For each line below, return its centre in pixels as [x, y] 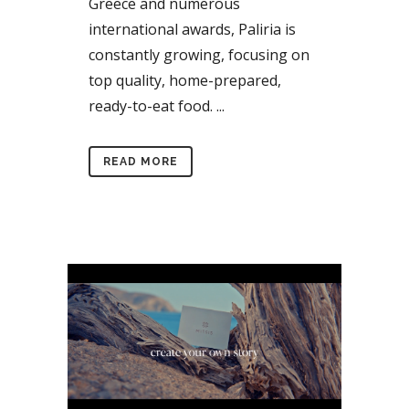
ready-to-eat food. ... [157, 106]
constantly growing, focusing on [199, 55]
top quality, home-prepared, [185, 80]
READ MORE [141, 162]
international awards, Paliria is [192, 29]
